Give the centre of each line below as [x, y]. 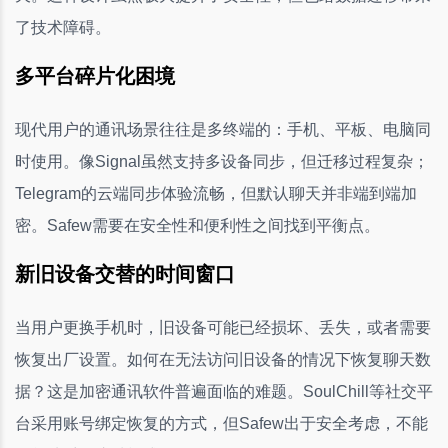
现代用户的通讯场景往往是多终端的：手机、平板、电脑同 [223, 129]
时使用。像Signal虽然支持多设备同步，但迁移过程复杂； [222, 161]
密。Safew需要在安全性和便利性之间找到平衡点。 [197, 225]
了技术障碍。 [63, 27]
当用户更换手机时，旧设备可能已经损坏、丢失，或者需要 [223, 327]
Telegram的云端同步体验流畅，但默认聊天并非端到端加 [216, 193]
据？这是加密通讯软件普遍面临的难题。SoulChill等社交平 [224, 391]
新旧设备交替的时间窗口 [125, 273]
